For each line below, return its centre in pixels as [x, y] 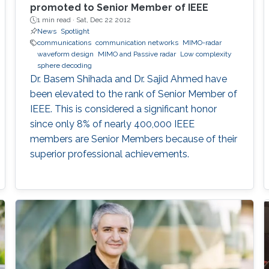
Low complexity [206, 54]
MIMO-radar [202, 43]
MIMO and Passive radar [137, 54]
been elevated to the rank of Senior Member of [133, 94]
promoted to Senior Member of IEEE [119, 8]
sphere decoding [64, 66]
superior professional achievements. [109, 154]
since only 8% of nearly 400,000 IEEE [112, 124]
